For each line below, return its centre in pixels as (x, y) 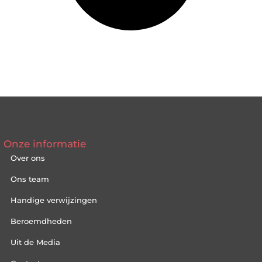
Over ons (28, 158)
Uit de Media (36, 242)
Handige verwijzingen (54, 200)
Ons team (30, 179)
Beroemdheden (42, 221)
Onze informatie (45, 144)
